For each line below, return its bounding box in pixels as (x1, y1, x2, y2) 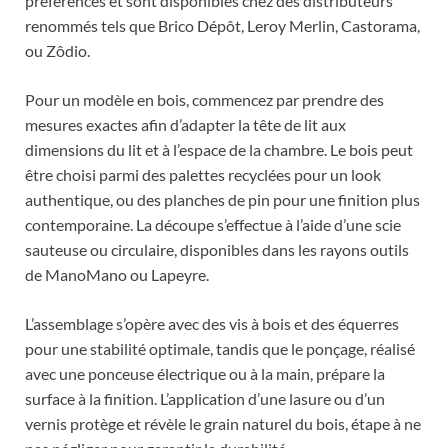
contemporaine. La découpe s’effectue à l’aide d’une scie (25, 215, 401, 235)
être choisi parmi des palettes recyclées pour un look (25, 165, 381, 185)
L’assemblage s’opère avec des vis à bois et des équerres (25, 314, 399, 334)
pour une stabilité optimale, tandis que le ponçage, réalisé (25, 339, 415, 359)
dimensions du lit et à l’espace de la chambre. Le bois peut (25, 140, 413, 160)
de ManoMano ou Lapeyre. (25, 265, 209, 285)
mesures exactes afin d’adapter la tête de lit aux (25, 115, 346, 135)
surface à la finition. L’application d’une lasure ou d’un (25, 389, 385, 409)
